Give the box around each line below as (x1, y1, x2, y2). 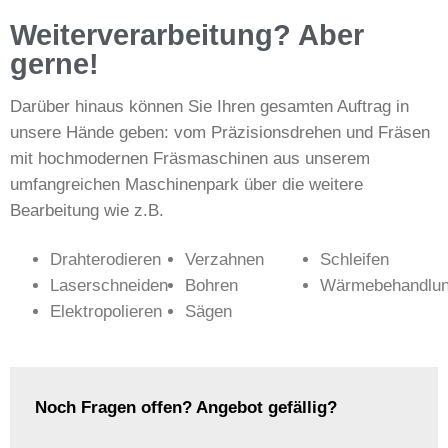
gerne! (10, 47, 99, 80)
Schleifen (320, 249, 389, 269)
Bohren (185, 275, 238, 295)
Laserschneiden (50, 275, 168, 295)
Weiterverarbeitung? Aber (10, 18, 364, 51)
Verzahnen (185, 249, 264, 269)
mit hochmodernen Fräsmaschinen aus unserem (10, 148, 370, 168)
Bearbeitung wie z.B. (10, 200, 164, 220)
